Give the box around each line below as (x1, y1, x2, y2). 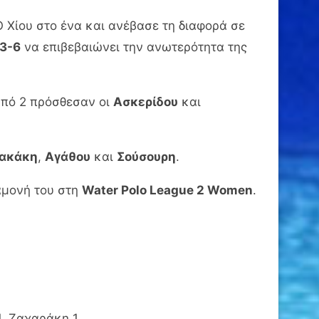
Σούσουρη (117, 149, 176, 164)
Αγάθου (45, 149, 90, 164)
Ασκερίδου (113, 94, 178, 109)
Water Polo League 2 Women (82, 182, 253, 197)
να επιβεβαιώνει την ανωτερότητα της (21, 39, 247, 54)
